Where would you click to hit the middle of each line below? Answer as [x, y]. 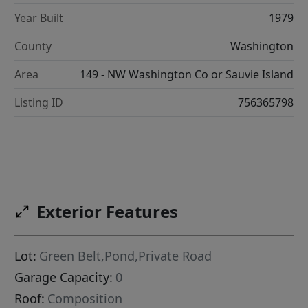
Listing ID [39, 102]
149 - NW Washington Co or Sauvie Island [186, 74]
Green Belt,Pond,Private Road [126, 256]
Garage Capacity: [64, 277]
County [33, 46]
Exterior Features [108, 212]
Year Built [39, 18]
